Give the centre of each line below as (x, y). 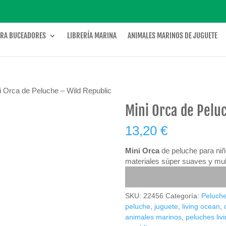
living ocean (201, 206)
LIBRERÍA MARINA (92, 36)
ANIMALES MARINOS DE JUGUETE (172, 36)
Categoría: (184, 196)
